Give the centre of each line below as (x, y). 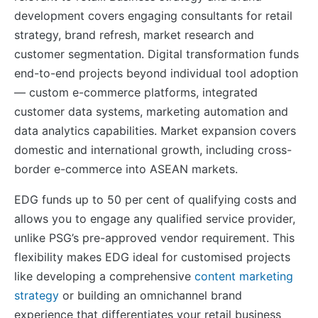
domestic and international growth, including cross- (153, 149)
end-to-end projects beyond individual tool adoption (156, 73)
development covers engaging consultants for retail (153, 15)
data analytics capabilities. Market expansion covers (155, 130)
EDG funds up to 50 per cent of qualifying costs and (155, 199)
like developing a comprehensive (104, 276)
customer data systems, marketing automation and (151, 111)
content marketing (244, 276)
